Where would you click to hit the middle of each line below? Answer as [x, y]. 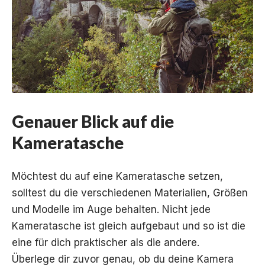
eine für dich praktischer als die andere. [106, 243]
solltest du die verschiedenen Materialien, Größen [130, 193]
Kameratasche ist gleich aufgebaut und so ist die [129, 226]
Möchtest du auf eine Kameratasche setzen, [117, 177]
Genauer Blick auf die [93, 122]
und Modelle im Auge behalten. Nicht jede [111, 210]
